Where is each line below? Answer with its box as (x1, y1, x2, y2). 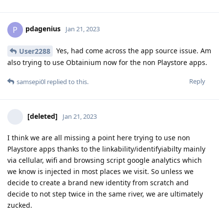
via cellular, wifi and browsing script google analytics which (7, 155, 202, 165)
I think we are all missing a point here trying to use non (7, 133, 190, 143)
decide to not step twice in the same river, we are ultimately (7, 189, 203, 199)
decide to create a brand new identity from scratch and (7, 178, 189, 188)
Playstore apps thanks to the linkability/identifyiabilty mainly (7, 144, 205, 154)
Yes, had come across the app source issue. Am (54, 45, 211, 55)
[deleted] (27, 111, 58, 121)
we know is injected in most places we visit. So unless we (7, 167, 194, 176)
